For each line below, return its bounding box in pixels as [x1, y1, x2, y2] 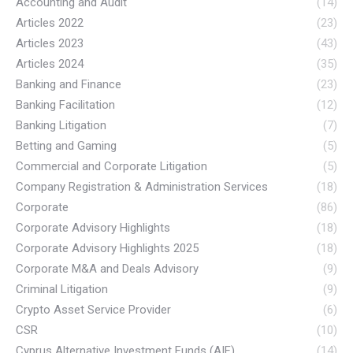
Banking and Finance [16, 76, 121, 91]
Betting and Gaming [16, 138, 117, 153]
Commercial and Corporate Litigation [16, 158, 207, 173]
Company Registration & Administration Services [16, 179, 268, 194]
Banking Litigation [16, 117, 106, 132]
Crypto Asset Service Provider [16, 302, 171, 317]
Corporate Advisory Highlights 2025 [16, 240, 199, 255]
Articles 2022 [16, 15, 84, 30]
